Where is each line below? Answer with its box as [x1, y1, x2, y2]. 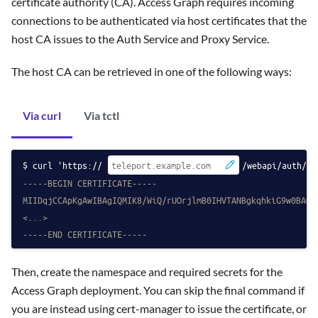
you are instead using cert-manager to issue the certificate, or [11, 301, 307, 315]
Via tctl [84, 108, 119, 122]
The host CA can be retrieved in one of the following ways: [11, 64, 292, 78]
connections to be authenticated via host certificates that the [11, 13, 307, 27]
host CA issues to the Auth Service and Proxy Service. [11, 31, 269, 45]
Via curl [23, 108, 61, 122]
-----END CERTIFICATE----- [23, 227, 147, 240]
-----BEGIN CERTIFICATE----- [23, 176, 157, 189]
